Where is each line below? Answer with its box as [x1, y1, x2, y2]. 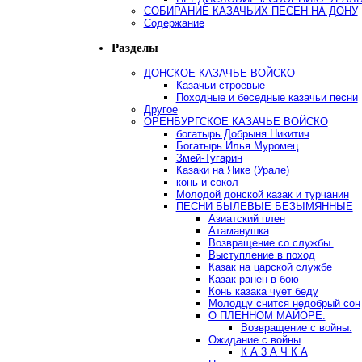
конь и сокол [175, 175, 238, 188]
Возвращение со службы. [208, 236, 334, 249]
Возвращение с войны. [240, 321, 352, 334]
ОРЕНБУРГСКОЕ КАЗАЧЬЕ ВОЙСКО [143, 115, 328, 128]
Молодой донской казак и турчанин [175, 187, 349, 200]
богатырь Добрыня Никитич [175, 127, 309, 140]
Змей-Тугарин [175, 151, 242, 164]
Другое [143, 103, 178, 116]
